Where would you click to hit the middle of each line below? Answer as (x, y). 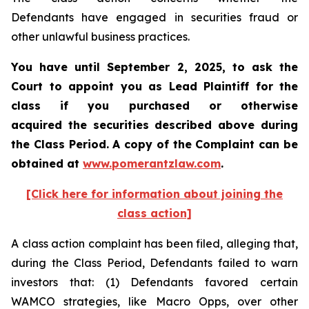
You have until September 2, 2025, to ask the (154, 67)
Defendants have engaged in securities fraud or (154, 17)
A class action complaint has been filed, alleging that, (154, 243)
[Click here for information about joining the (154, 194)
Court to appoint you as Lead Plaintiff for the (154, 86)
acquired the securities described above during (154, 125)
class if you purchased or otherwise (154, 106)
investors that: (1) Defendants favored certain (154, 282)
